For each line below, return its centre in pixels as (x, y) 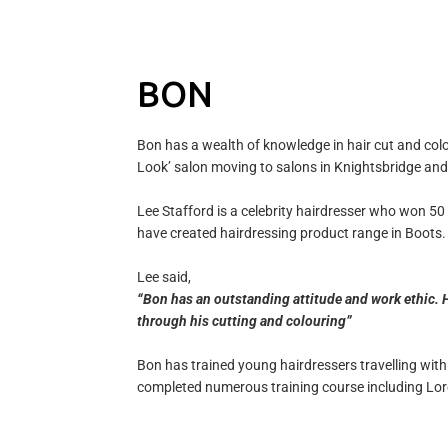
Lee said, (164, 277)
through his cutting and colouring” (244, 321)
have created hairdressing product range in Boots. (291, 233)
